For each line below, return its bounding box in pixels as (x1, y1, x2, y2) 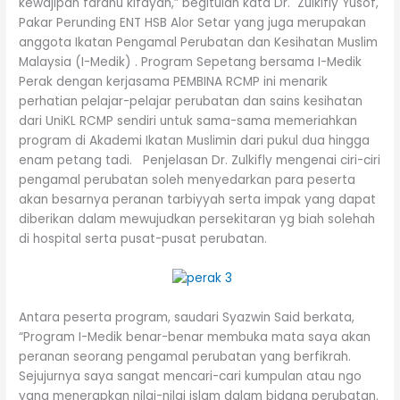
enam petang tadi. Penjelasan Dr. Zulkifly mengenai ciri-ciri (19, 151, 381, 169)
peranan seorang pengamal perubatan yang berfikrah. (19, 347, 355, 365)
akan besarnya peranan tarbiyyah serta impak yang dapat (19, 190, 377, 208)
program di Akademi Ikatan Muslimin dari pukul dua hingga (19, 131, 371, 149)
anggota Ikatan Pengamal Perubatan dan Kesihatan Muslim (19, 33, 379, 51)
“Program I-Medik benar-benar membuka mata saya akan (19, 328, 371, 346)
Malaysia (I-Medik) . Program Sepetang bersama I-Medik (19, 53, 362, 71)
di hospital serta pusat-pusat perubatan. (19, 229, 268, 247)
